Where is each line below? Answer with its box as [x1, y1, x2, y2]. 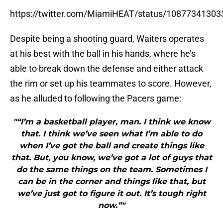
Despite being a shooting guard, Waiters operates [10, 33, 204, 44]
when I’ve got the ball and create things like [19, 141, 204, 151]
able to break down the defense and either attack [10, 63, 203, 74]
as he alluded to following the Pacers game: [10, 93, 181, 104]
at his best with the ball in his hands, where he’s [10, 48, 196, 59]
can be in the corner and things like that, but [17, 177, 206, 187]
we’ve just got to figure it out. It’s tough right [17, 189, 206, 199]
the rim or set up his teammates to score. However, [10, 78, 212, 89]
